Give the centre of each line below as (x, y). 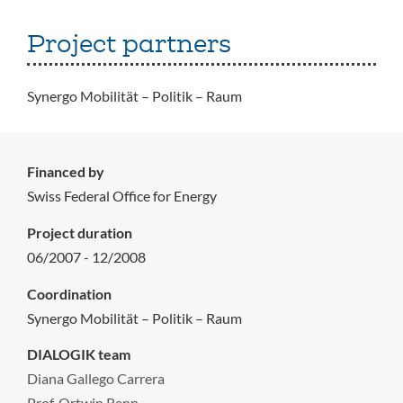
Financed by (66, 172)
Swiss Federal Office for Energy (122, 196)
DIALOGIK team (79, 354)
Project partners (129, 44)
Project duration (80, 233)
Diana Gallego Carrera (96, 379)
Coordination (69, 293)
